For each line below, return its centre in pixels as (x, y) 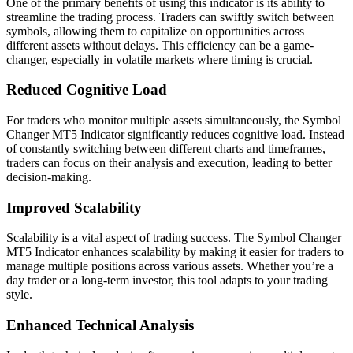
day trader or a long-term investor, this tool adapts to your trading (167, 281)
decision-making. (49, 177)
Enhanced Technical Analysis (100, 325)
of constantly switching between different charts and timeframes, (166, 149)
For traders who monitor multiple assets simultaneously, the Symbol (174, 120)
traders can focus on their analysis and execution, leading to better (169, 163)
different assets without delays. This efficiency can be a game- (160, 45)
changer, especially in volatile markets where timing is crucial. (160, 59)
